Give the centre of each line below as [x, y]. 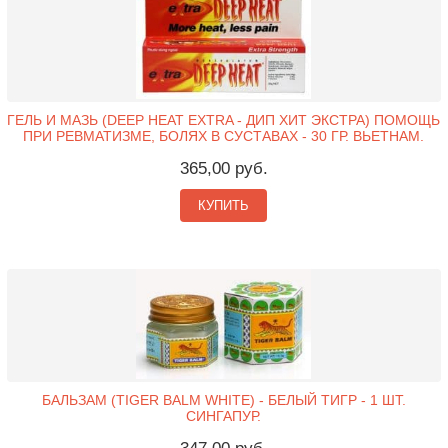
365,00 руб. [223, 168]
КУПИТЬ [224, 205]
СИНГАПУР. [224, 415]
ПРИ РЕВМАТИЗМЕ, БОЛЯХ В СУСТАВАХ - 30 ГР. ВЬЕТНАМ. [224, 135]
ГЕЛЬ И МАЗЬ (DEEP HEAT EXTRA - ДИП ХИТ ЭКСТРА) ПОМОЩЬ [224, 119]
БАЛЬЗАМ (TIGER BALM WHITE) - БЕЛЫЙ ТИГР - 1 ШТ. [223, 399]
